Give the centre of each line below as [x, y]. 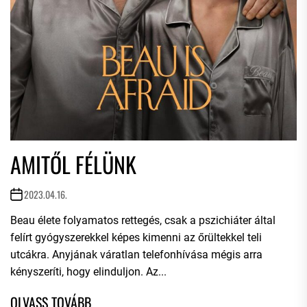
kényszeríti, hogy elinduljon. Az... [88, 271]
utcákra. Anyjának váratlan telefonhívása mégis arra [136, 254]
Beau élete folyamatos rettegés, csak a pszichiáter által [143, 220]
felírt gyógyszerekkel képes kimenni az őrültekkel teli [136, 237]
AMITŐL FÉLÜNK [73, 164]
